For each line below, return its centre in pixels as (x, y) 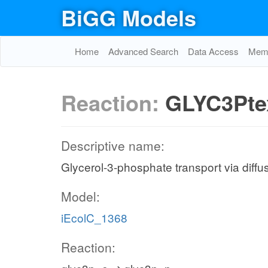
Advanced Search (143, 51)
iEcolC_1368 (94, 217)
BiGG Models (129, 17)
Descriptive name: (113, 145)
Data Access (213, 51)
